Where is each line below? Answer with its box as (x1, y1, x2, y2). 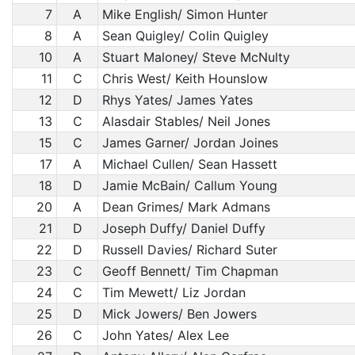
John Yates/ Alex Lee (101, 327, 229, 343)
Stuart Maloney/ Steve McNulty (101, 49, 290, 65)
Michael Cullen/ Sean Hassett (101, 156, 277, 172)
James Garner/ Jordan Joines (101, 135, 278, 151)
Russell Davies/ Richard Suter (101, 242, 277, 258)
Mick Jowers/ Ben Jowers (101, 306, 257, 322)
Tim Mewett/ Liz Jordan (101, 284, 246, 300)
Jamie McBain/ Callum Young (101, 177, 277, 193)
